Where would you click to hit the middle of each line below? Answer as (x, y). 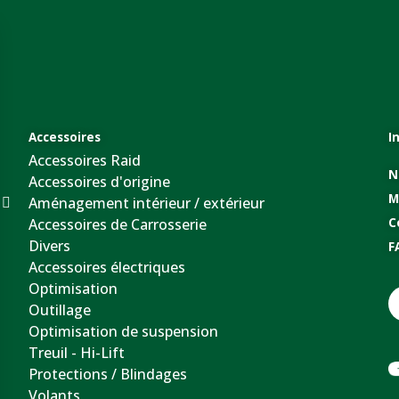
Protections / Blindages (108, 374)
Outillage (60, 309)
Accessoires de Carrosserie (118, 224)
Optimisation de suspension (124, 331)
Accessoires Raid (85, 160)
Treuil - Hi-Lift (77, 352)
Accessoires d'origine (100, 181)
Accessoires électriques (107, 267)
